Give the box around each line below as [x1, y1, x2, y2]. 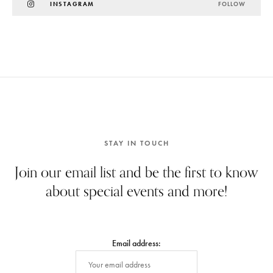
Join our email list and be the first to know [15, 163, 258, 180]
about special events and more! [46, 182, 227, 199]
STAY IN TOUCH [104, 138, 169, 147]
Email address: [112, 238, 161, 249]
